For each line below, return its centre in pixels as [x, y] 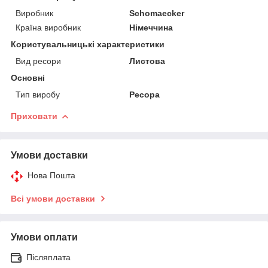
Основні [28, 77]
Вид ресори [38, 61]
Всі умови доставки [53, 198]
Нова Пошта [51, 175]
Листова [147, 61]
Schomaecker [157, 13]
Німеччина [151, 27]
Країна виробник [48, 27]
